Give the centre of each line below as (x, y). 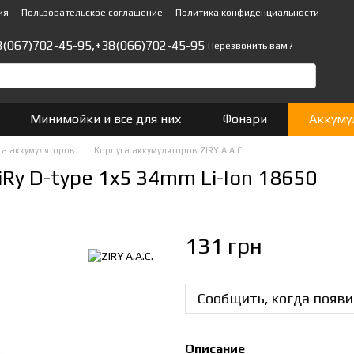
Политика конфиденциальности (247, 13)
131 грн (224, 246)
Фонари (245, 119)
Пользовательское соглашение (92, 13)
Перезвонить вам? (250, 46)
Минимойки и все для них (105, 119)
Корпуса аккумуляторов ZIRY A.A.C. (169, 150)
